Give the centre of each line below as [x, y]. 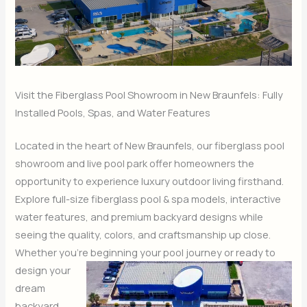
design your [43, 270]
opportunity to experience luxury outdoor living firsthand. [150, 181]
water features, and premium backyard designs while [139, 216]
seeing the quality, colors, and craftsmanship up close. [143, 234]
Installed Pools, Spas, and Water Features [113, 113]
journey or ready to [230, 252]
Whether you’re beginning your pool [100, 252]
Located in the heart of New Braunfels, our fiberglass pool [150, 145]
